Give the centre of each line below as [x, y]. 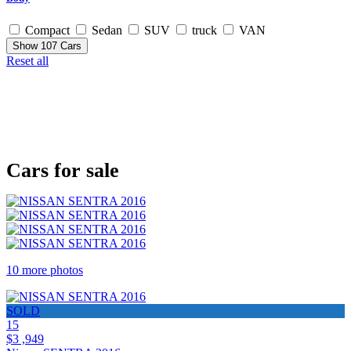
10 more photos [45, 270]
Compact [47, 31]
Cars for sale [63, 171]
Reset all [27, 61]
